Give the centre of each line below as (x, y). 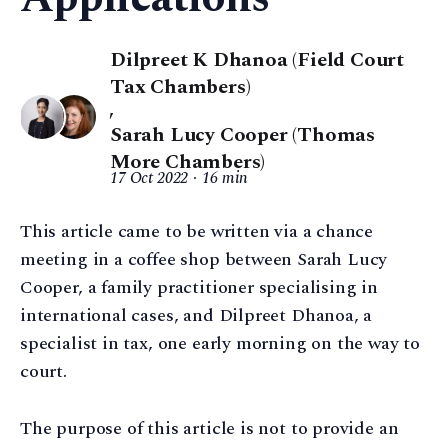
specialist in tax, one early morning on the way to (220, 343)
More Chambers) (188, 162)
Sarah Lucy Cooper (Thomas (243, 135)
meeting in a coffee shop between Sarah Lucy (204, 259)
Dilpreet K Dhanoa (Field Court (257, 60)
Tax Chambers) (180, 87)
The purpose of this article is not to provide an (209, 428)
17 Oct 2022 (149, 178)
